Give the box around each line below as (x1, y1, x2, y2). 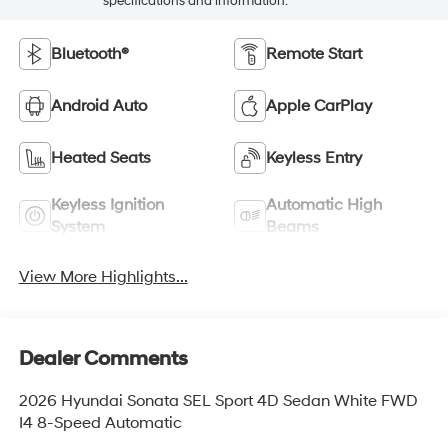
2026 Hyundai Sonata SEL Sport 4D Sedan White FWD (18, 390, 418, 411)
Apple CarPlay (266, 96, 372, 117)
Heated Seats (50, 148, 151, 169)
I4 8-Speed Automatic (18, 412, 182, 433)
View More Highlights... (18, 267, 188, 288)
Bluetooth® (50, 44, 129, 65)
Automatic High (266, 195, 382, 216)
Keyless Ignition (50, 195, 164, 216)
